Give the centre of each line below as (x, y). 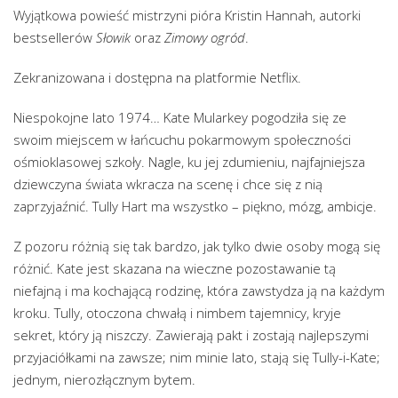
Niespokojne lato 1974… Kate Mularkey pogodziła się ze (180, 118)
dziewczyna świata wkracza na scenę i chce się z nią (168, 184)
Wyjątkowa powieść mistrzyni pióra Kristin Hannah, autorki (187, 16)
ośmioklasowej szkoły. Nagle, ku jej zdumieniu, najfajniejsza (189, 162)
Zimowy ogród (205, 38)
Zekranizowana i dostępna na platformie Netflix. (157, 78)
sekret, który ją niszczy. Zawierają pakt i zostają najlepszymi (191, 335)
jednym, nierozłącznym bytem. (104, 380)
